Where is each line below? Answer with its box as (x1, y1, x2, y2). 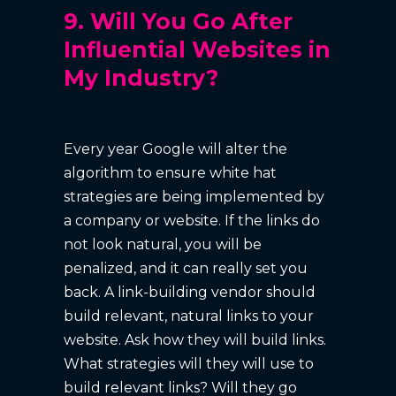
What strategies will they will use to (64, 354, 315, 372)
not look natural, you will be (64, 235, 263, 253)
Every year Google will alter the (64, 140, 288, 157)
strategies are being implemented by (64, 187, 325, 205)
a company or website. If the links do (64, 211, 321, 229)
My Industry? (64, 64, 219, 91)
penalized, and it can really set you (64, 259, 308, 277)
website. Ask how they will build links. (64, 331, 327, 348)
